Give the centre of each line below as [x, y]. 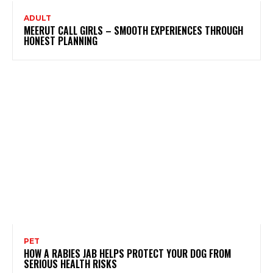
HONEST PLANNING [61, 41]
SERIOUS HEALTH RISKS [70, 264]
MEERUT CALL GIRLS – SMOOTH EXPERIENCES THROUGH [133, 30]
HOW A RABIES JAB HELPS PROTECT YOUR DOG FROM [127, 253]
